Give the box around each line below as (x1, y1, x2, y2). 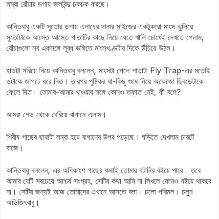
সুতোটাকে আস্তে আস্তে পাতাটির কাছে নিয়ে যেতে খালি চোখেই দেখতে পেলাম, (6, 32, 204, 42)
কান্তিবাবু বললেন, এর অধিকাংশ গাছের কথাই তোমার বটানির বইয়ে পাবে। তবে (6, 165, 200, 175)
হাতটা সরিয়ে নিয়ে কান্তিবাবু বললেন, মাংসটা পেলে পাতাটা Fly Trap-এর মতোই (6, 66, 210, 75)
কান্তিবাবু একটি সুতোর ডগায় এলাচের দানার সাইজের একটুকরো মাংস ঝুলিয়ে (6, 22, 193, 31)
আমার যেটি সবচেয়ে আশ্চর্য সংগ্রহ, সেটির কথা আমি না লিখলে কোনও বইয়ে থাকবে (6, 176, 211, 186)
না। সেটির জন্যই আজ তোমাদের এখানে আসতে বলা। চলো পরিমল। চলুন (6, 187, 193, 197)
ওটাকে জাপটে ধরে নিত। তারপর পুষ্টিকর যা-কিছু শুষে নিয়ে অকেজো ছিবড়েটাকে (6, 76, 203, 86)
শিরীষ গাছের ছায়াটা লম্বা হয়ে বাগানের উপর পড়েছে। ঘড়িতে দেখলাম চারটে (6, 132, 194, 142)
